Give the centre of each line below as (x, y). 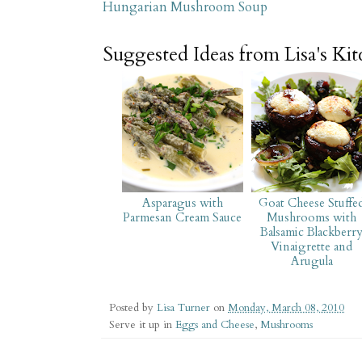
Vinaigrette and (312, 246)
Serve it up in (142, 324)
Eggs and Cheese (215, 324)
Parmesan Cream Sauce (183, 217)
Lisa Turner (185, 307)
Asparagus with (182, 202)
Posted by (133, 307)
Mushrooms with (312, 217)
